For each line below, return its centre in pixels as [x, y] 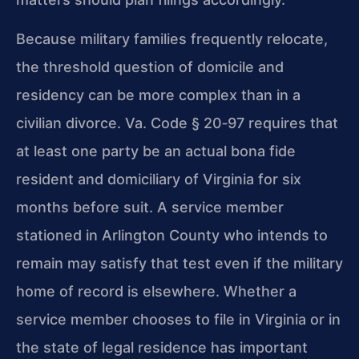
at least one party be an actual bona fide [156, 151]
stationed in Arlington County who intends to [172, 236]
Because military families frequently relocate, [172, 39]
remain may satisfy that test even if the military [179, 264]
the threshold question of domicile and [150, 67]
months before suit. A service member [150, 208]
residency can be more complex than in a [158, 95]
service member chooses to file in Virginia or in [178, 320]
